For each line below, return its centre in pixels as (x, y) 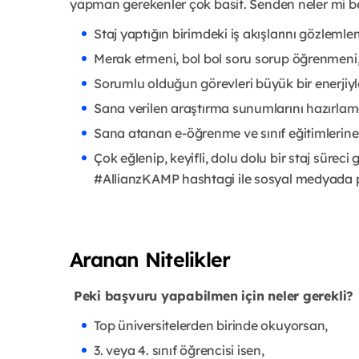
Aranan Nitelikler (150, 259)
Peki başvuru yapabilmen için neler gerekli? (212, 295)
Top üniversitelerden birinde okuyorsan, (211, 325)
